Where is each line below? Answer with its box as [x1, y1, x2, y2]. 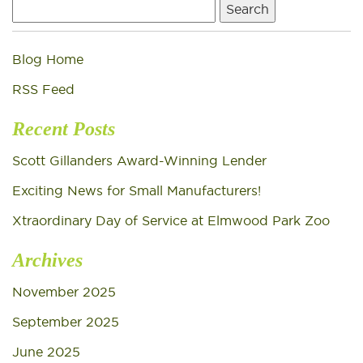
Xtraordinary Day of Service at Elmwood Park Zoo [12, 212, 330, 228]
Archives [12, 250, 83, 271]
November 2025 [12, 284, 116, 300]
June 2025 [12, 344, 80, 360]
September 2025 [12, 314, 119, 330]
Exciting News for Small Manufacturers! [12, 182, 261, 199]
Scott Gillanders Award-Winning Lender [12, 152, 267, 169]
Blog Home [12, 51, 83, 67]
